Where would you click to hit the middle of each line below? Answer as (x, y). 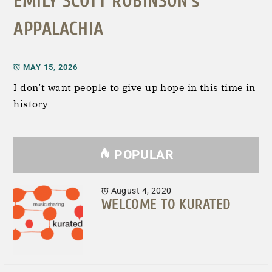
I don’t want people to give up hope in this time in (134, 88)
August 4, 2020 (140, 191)
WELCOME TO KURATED (166, 205)
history (31, 104)
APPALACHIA (59, 29)
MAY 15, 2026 (51, 67)
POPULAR (144, 155)
